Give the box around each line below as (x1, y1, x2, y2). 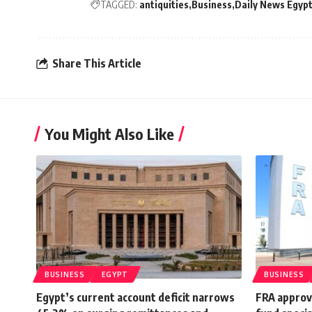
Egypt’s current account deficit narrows (36, 290, 235, 304)
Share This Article (52, 56, 141, 70)
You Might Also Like (45, 124, 174, 143)
